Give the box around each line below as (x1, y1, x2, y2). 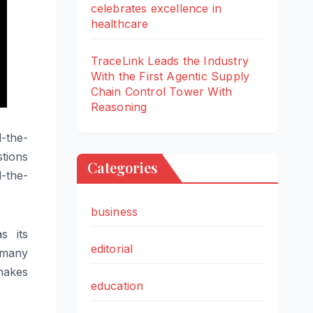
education (90, 278, 144, 293)
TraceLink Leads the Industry (90, 53, 249, 68)
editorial (90, 241, 133, 256)
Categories (87, 157, 157, 177)
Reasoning (90, 99, 147, 114)
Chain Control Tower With (90, 84, 233, 99)
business (90, 204, 138, 219)
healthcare (90, 16, 149, 31)
